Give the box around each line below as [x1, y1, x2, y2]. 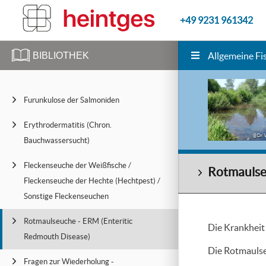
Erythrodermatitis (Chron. [24, 121, 112, 129]
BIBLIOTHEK [33, 50, 89, 61]
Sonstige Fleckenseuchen [24, 192, 109, 201]
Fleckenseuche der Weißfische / [24, 161, 131, 170]
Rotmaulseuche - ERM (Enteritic [24, 217, 132, 226]
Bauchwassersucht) [24, 136, 90, 145]
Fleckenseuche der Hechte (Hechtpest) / [24, 176, 160, 185]
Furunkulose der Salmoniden [24, 96, 119, 104]
